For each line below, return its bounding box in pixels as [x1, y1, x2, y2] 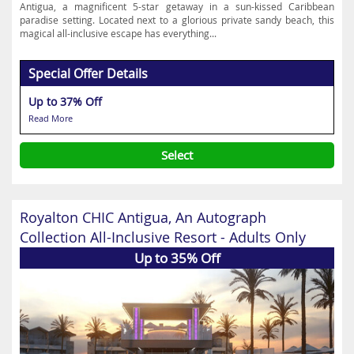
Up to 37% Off [28, 94, 102, 109]
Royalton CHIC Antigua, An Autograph [20, 208, 266, 227]
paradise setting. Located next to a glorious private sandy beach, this [20, 13, 334, 26]
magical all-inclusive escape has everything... [20, 27, 217, 40]
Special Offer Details [28, 65, 148, 82]
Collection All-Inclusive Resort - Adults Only [20, 228, 306, 247]
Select [161, 147, 193, 163]
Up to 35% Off [134, 249, 220, 267]
